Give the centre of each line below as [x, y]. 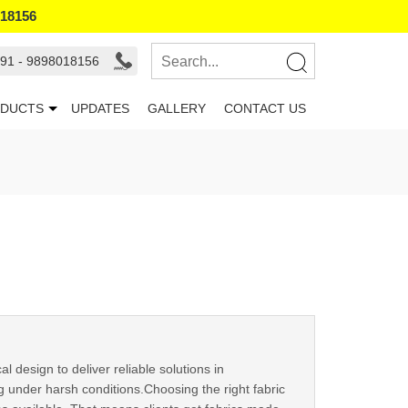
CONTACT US [265, 108]
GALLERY [177, 108]
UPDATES [100, 108]
